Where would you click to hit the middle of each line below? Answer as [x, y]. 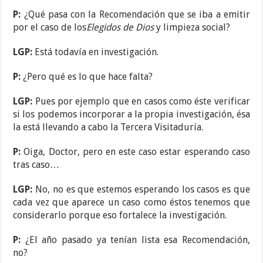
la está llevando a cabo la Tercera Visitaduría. [108, 127]
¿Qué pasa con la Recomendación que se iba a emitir [137, 15]
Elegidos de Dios [120, 28]
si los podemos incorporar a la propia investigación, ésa [131, 114]
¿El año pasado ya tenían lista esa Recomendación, [137, 240]
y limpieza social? [192, 28]
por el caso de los [50, 28]
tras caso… [36, 165]
